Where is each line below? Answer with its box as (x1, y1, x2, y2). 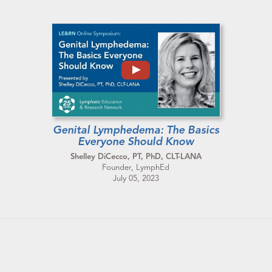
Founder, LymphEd (102, 163, 170, 173)
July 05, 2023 (112, 174, 159, 184)
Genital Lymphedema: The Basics (52, 123, 219, 137)
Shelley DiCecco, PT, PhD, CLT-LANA (70, 152, 202, 162)
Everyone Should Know (78, 135, 194, 149)
